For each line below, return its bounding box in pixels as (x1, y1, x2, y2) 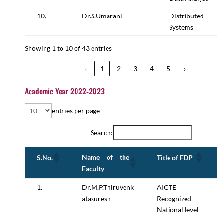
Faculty (82, 164, 104, 173)
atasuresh (82, 194, 111, 203)
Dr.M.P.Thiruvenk (82, 183, 134, 192)
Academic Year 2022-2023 (25, 85, 105, 97)
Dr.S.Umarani (82, 12, 122, 20)
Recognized (157, 194, 191, 203)
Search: (91, 128, 113, 137)
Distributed (169, 12, 204, 20)
